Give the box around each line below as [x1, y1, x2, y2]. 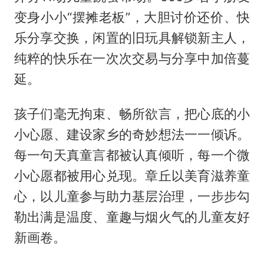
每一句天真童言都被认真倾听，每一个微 [14, 147, 250, 163]
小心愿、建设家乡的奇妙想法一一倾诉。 [14, 127, 250, 143]
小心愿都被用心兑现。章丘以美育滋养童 [14, 168, 250, 184]
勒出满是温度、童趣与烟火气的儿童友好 [14, 209, 250, 225]
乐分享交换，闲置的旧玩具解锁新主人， [14, 30, 250, 46]
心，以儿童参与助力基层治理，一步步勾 [14, 189, 250, 204]
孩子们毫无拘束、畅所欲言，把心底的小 [14, 106, 250, 122]
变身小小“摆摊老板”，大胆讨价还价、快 [14, 9, 250, 25]
